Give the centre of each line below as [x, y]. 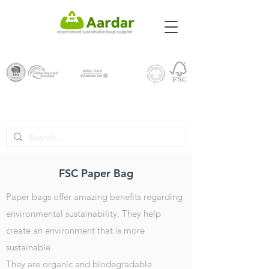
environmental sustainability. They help [83, 213]
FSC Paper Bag [96, 173]
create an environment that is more [75, 230]
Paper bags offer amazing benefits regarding [94, 197]
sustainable [28, 247]
